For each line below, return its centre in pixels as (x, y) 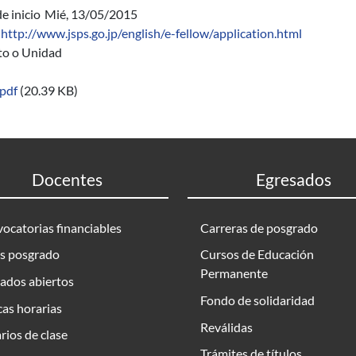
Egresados (293, 179)
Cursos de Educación (257, 254)
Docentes (67, 179)
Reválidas (226, 327)
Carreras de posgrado (259, 227)
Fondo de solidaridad (257, 300)
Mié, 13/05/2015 (91, 14)
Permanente (234, 273)
